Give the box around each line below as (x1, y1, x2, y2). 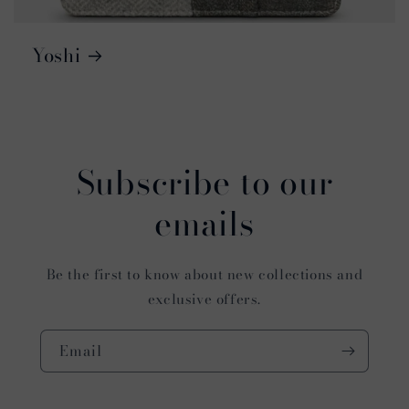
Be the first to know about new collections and (46, 263, 363, 285)
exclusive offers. (147, 288, 262, 309)
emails (154, 197, 255, 248)
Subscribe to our (76, 156, 333, 207)
